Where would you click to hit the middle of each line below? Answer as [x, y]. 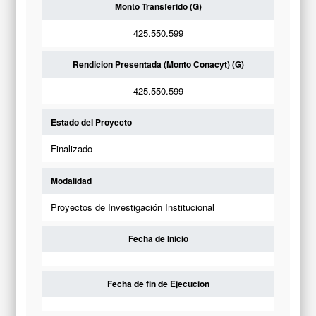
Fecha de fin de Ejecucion [158, 283]
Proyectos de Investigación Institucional [132, 207]
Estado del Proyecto [91, 122]
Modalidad [71, 180]
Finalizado [71, 149]
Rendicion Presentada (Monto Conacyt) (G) [158, 65]
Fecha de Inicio [158, 238]
